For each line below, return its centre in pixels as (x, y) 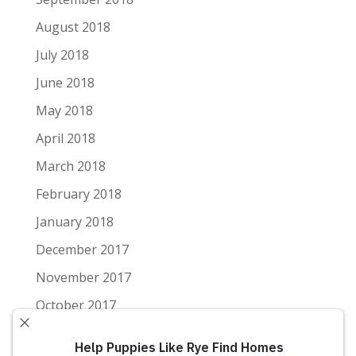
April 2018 (65, 138)
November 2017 (83, 277)
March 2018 (70, 166)
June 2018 (65, 83)
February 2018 (78, 194)
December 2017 (82, 250)
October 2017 (75, 305)
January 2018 (74, 222)
